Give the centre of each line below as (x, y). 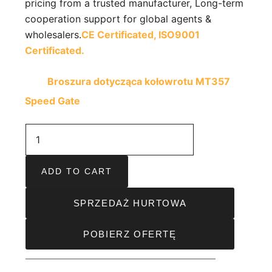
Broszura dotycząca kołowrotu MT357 (139, 82)
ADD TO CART (77, 172)
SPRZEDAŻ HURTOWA (130, 203)
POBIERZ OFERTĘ (130, 234)
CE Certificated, (119, 35)
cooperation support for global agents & (118, 19)
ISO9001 (179, 35)
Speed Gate (53, 101)
